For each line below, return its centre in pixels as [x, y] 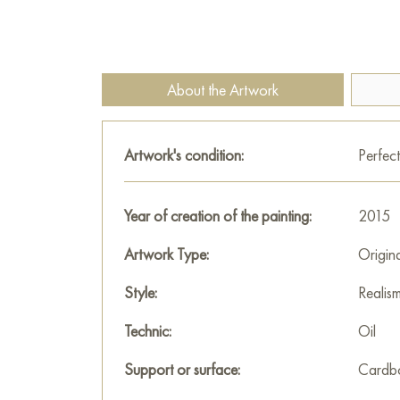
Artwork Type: [167, 254]
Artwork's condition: [184, 155]
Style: [141, 292]
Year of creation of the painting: [218, 216]
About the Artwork [223, 90]
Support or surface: [182, 369]
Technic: [148, 331]
